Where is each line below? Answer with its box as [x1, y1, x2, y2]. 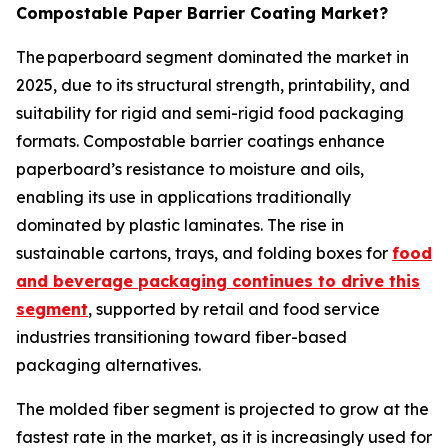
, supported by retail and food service [88, 299, 380, 320]
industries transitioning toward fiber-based [16, 327, 347, 348]
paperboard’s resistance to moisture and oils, [16, 159, 364, 180]
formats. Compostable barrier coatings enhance [16, 131, 385, 152]
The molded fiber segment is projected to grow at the [16, 399, 429, 420]
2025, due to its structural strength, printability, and [16, 75, 410, 96]
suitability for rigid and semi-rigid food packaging [16, 103, 404, 124]
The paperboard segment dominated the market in [16, 47, 409, 68]
